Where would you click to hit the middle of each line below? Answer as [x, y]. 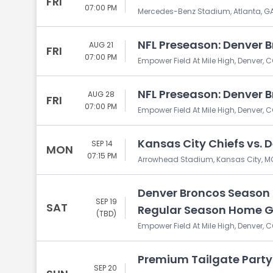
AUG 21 [101, 45]
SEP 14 [102, 144]
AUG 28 [101, 94]
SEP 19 [106, 201]
